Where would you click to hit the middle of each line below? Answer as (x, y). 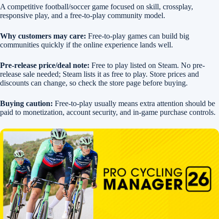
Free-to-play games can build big (138, 36)
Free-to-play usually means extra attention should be (134, 103)
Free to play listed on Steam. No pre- (147, 65)
